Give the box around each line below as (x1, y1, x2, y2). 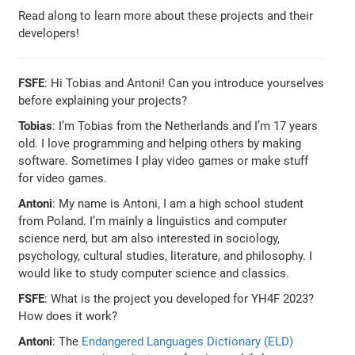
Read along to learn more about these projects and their (18, 8, 314, 23)
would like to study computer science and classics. (18, 265, 290, 281)
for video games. (18, 170, 108, 185)
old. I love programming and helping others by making (18, 136, 302, 151)
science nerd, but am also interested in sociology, (18, 231, 281, 246)
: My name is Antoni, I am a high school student (52, 196, 304, 211)
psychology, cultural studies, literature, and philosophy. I (18, 248, 313, 263)
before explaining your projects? (18, 93, 188, 108)
